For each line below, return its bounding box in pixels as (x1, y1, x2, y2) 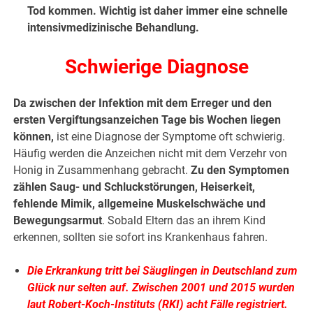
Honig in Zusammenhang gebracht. (13, 163, 191, 177)
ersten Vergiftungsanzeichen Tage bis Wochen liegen (13, 113, 282, 127)
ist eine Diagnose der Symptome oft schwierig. (54, 130, 286, 144)
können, (13, 130, 54, 144)
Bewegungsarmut (13, 214, 103, 228)
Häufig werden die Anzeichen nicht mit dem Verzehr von (13, 147, 288, 161)
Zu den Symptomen (191, 163, 290, 177)
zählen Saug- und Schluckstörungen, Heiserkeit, (13, 180, 256, 194)
